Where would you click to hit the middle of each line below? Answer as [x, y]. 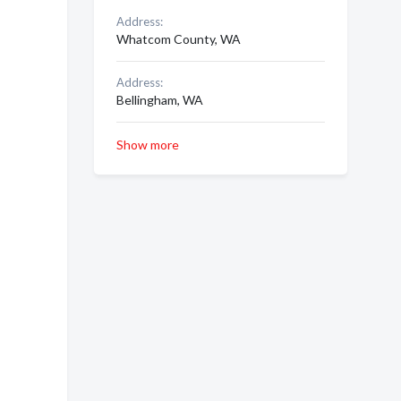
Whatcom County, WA [178, 39]
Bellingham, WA [159, 100]
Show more [147, 145]
